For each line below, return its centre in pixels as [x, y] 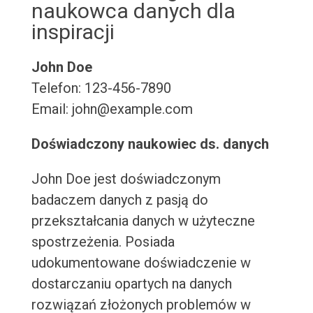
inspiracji [73, 32]
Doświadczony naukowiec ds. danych [150, 144]
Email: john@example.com [112, 109]
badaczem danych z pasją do [119, 200]
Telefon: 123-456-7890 [101, 88]
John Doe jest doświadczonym [126, 179]
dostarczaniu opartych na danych [131, 284]
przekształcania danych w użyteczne [143, 221]
